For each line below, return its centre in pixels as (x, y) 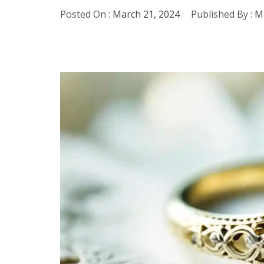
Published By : (222, 14)
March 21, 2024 (146, 14)
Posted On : (86, 14)
